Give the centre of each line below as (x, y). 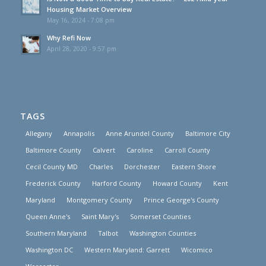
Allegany (39, 133)
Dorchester (142, 166)
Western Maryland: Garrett (127, 249)
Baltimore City (208, 133)
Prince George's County (181, 199)
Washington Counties (162, 233)
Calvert (104, 150)
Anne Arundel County (140, 133)
